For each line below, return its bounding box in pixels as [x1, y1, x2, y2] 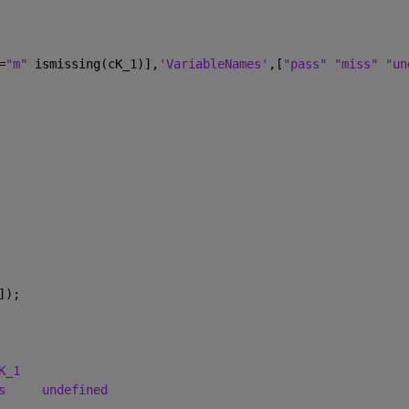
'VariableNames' [158, 56, 268, 71]
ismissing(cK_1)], [34, 56, 159, 71]
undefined [41, 382, 108, 397]
